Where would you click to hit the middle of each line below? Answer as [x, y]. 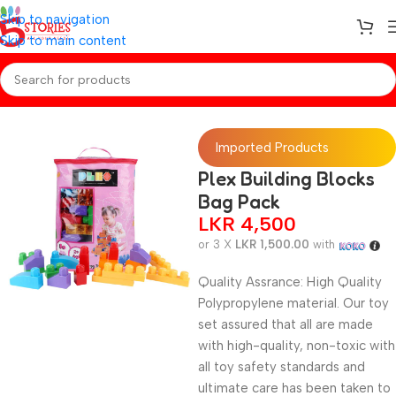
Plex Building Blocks [286, 179]
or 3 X [217, 244]
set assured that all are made [286, 324]
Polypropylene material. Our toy [293, 303]
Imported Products [272, 148]
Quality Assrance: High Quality [290, 282]
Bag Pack [239, 202]
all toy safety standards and [282, 367]
